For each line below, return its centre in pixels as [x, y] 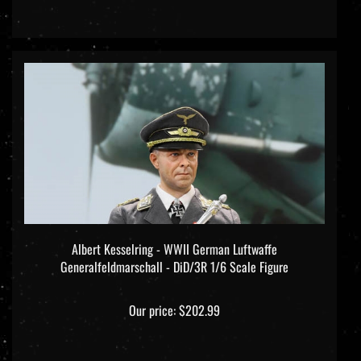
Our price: [152, 296]
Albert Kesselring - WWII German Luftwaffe [174, 235]
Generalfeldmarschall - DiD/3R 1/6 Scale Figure [174, 253]
